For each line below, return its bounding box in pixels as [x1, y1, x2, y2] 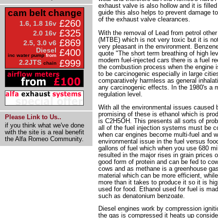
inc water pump [8, 53, 44, 58]
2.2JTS [19, 58, 43, 66]
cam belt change [7, 8, 82, 18]
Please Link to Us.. [5, 113, 61, 121]
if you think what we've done [5, 122, 84, 129]
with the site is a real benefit [5, 128, 84, 136]
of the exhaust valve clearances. [98, 15, 190, 23]
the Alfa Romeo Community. [5, 135, 84, 143]
